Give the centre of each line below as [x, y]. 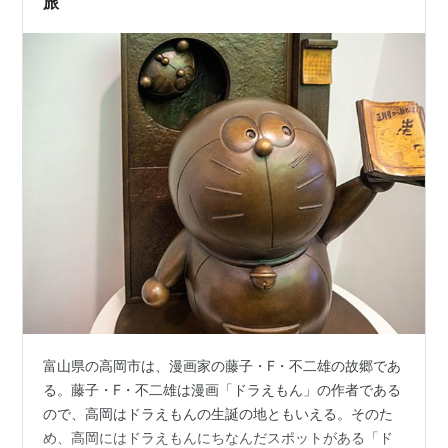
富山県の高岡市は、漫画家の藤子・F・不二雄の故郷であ [222, 365]
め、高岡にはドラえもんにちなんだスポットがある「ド [218, 437]
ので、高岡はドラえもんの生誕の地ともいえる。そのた [218, 413]
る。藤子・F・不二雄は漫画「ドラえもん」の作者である [222, 389]
